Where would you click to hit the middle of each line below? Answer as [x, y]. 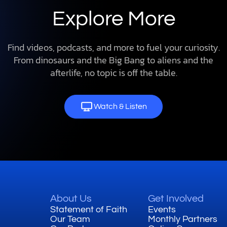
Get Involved [176, 199]
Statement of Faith [88, 210]
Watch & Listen [120, 107]
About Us [71, 199]
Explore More [113, 19]
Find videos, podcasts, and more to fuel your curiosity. [113, 47]
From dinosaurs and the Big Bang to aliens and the [113, 60]
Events [162, 210]
